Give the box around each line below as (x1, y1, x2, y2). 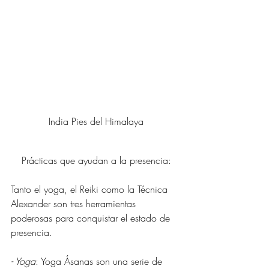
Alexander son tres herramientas (11, 197, 139, 211)
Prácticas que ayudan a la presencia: (21, 154, 171, 168)
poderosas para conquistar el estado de (11, 211, 173, 225)
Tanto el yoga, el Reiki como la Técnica (11, 183, 171, 196)
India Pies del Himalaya (49, 115, 144, 128)
